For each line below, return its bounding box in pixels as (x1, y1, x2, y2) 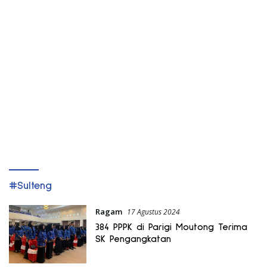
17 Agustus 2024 (126, 206, 180, 217)
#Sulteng (9, 180, 52, 191)
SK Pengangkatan (95, 234, 171, 244)
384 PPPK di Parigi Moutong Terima (95, 222, 247, 232)
